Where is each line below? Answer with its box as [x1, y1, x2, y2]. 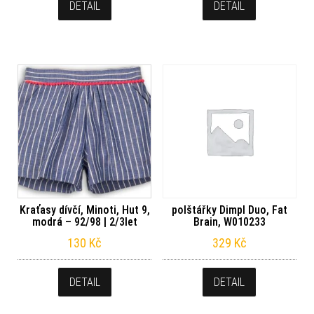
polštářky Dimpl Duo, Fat [171, 203, 287, 217]
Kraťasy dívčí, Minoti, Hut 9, [19, 203, 150, 217]
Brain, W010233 [193, 215, 266, 229]
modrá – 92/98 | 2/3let [32, 215, 137, 229]
